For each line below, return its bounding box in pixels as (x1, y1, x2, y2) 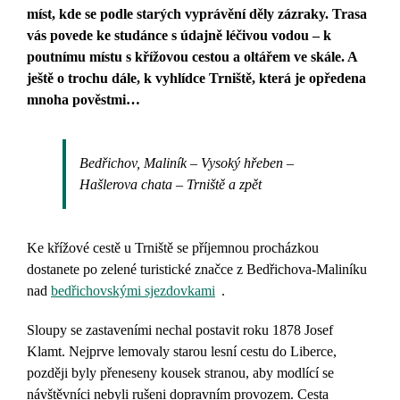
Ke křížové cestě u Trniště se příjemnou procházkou (27, 240, 319, 255)
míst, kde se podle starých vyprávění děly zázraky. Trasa (27, 6, 367, 21)
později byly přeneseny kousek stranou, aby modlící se (27, 365, 334, 380)
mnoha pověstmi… (27, 92, 140, 107)
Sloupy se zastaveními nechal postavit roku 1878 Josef (27, 322, 333, 337)
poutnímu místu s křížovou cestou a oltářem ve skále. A (27, 49, 357, 64)
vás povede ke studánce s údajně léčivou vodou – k (27, 28, 331, 43)
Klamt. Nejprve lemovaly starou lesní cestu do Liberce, (27, 344, 337, 359)
